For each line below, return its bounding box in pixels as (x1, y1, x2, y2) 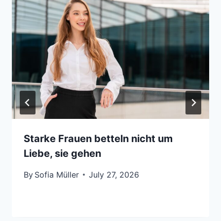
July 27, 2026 (89, 169, 140, 180)
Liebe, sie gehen (24, 147, 101, 159)
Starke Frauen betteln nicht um (24, 132, 173, 145)
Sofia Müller (35, 169, 79, 180)
